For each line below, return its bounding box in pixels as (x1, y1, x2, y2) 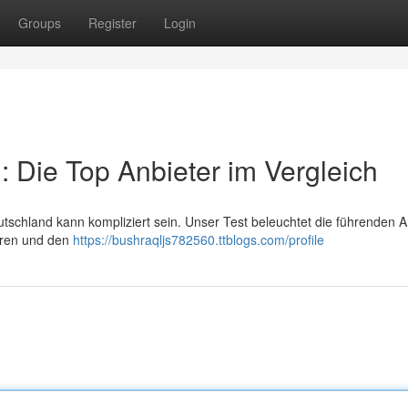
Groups (18, 14, 61, 32)
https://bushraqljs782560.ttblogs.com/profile (73, 230, 324, 249)
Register (88, 14, 137, 32)
